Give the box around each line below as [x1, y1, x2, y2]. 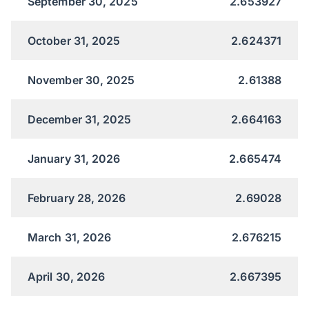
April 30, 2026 [28, 269, 106, 283]
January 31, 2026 [28, 151, 121, 166]
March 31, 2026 [28, 230, 112, 244]
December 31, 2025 [28, 112, 132, 126]
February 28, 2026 [28, 190, 126, 205]
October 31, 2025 [28, 33, 121, 48]
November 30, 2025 [28, 72, 135, 87]
